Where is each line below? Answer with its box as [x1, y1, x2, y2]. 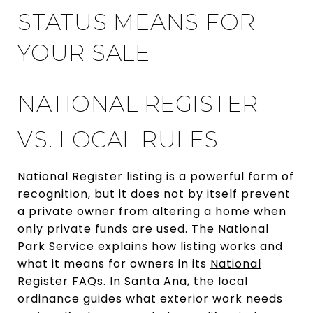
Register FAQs [17, 272, 103, 289]
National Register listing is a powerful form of [17, 168, 294, 184]
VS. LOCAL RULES [17, 125, 219, 153]
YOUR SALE [17, 38, 150, 66]
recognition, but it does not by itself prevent [17, 185, 291, 202]
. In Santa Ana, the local [103, 272, 248, 289]
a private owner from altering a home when [17, 203, 286, 219]
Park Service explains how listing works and [17, 238, 283, 254]
